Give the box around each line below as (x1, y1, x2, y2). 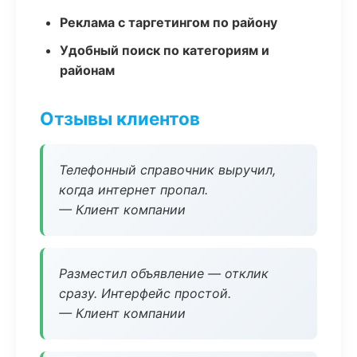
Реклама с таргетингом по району (60, 14, 277, 30)
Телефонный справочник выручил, (59, 162, 276, 178)
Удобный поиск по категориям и (60, 42, 269, 58)
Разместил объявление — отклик (59, 265, 269, 281)
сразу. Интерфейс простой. (59, 285, 231, 301)
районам (60, 62, 115, 78)
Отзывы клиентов (40, 108, 200, 129)
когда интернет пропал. (59, 182, 208, 198)
